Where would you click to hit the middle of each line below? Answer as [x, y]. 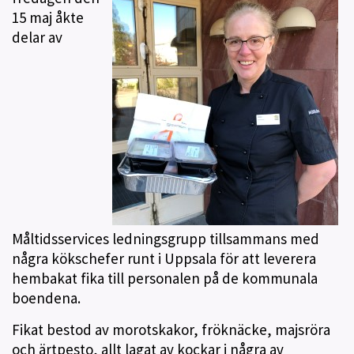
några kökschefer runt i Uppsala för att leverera [164, 258]
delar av [37, 37]
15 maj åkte [48, 17]
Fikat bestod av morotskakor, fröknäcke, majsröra [171, 330]
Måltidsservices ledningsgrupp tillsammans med [166, 239]
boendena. [46, 298]
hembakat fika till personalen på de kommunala [165, 278]
